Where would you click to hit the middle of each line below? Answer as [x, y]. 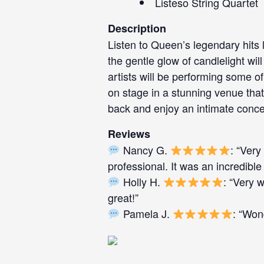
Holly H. [141, 181]
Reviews [129, 134]
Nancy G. [145, 150]
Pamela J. [146, 213]
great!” [123, 197]
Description [137, 28]
